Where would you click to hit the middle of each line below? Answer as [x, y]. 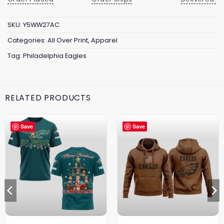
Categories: [27, 40]
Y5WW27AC [41, 25]
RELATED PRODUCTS [48, 98]
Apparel [104, 40]
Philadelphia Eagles [55, 56]
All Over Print [68, 40]
